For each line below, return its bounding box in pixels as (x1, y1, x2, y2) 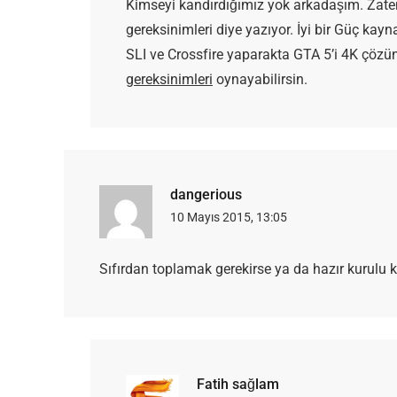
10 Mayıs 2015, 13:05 (170, 210, 287, 225)
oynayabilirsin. (213, 71, 307, 89)
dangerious (170, 186, 242, 204)
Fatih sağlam (197, 376, 279, 393)
